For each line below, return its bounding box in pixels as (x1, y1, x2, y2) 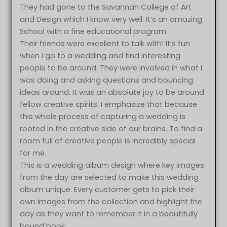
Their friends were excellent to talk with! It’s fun (20, 39, 191, 49)
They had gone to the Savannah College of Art (20, 2, 192, 13)
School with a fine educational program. (20, 26, 168, 37)
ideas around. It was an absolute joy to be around (20, 87, 205, 98)
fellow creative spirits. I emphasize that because (20, 99, 198, 110)
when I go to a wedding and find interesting (20, 51, 181, 61)
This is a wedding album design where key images (20, 160, 205, 171)
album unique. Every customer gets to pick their (20, 184, 195, 195)
